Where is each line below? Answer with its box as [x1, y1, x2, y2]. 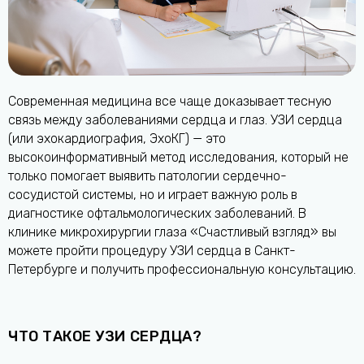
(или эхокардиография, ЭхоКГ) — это [8, 131, 226, 147]
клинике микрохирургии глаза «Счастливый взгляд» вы [8, 224, 336, 240]
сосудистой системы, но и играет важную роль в [8, 187, 297, 203]
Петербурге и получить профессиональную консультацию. [8, 262, 356, 278]
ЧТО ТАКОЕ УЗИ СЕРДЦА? [8, 327, 202, 346]
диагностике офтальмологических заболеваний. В [8, 206, 306, 222]
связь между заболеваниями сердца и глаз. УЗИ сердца [8, 112, 342, 128]
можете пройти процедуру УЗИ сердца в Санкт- [8, 243, 296, 259]
